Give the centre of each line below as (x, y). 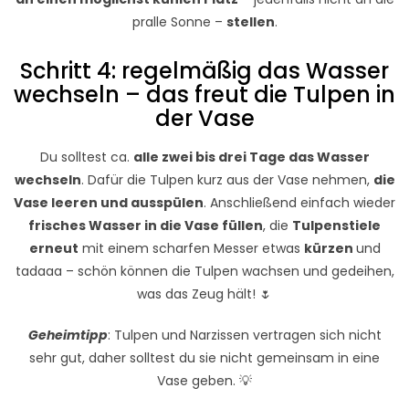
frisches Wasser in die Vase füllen (146, 226)
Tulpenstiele (336, 226)
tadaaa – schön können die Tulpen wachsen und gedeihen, (204, 272)
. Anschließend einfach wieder (299, 203)
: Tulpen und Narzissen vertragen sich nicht (244, 336)
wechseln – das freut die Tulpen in (204, 95)
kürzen (330, 249)
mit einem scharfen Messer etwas (191, 249)
